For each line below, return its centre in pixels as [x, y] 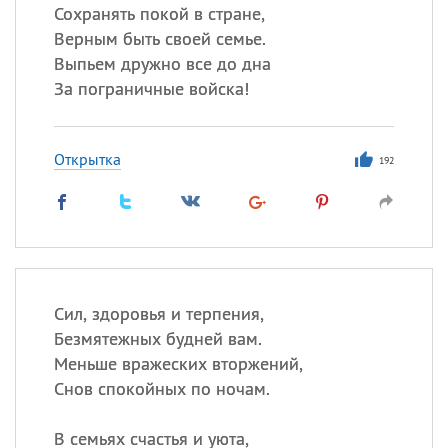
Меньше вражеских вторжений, [178, 363]
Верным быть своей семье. [159, 38]
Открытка [87, 159]
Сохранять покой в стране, [159, 13]
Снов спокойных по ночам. [161, 388]
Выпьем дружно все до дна [162, 63]
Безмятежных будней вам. [157, 338]
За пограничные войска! [151, 88]
